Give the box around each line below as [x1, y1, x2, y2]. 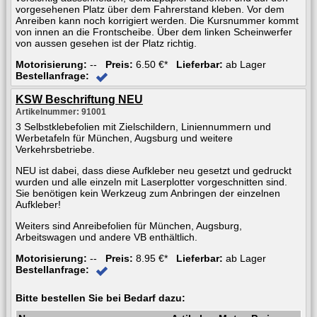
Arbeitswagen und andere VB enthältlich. [16, 231, 197, 243]
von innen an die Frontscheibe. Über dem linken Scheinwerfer [16, 25, 292, 38]
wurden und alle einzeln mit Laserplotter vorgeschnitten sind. [16, 175, 287, 188]
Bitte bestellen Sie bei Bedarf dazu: [16, 292, 185, 304]
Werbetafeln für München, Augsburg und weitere [16, 132, 233, 144]
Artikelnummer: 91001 [16, 106, 106, 117]
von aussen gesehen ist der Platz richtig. [16, 37, 197, 49]
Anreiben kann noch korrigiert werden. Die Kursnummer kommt [16, 14, 299, 26]
